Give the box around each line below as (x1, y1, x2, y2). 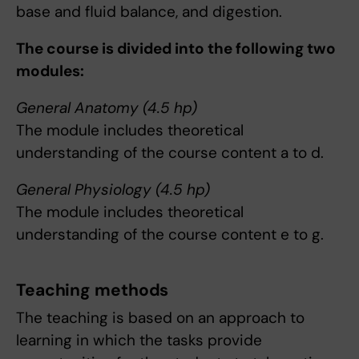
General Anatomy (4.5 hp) (16, 98, 197, 119)
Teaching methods (16, 279, 169, 302)
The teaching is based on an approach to (16, 308, 305, 329)
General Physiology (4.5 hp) (16, 179, 210, 200)
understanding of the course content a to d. (16, 143, 324, 163)
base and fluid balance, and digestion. (16, 2, 282, 22)
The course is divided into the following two (16, 38, 336, 59)
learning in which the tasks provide (16, 330, 262, 351)
